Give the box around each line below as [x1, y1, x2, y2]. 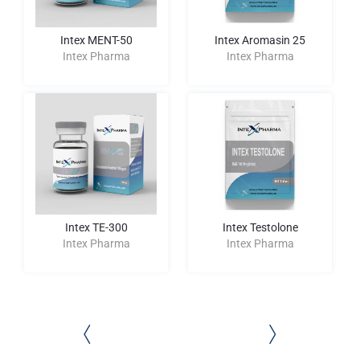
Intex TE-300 [64, 221, 128, 234]
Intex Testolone [222, 221, 298, 234]
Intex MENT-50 [59, 34, 133, 47]
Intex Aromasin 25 [215, 34, 305, 47]
